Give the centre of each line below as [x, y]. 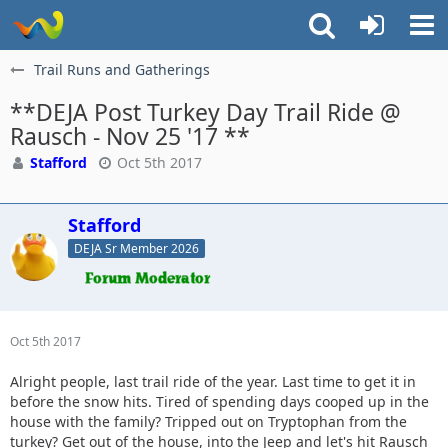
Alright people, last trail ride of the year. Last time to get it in [213, 381]
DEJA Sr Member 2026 [136, 248]
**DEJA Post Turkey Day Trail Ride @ [205, 112]
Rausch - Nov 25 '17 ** [130, 136]
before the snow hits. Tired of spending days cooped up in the [219, 401]
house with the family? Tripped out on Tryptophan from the [208, 421]
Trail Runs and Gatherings [122, 69]
